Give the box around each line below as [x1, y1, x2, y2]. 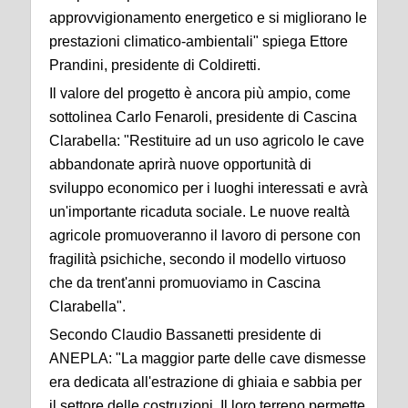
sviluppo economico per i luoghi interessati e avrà [49, 180, 368, 197]
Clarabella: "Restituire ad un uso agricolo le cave [49, 133, 364, 149]
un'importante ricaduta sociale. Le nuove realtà [49, 204, 350, 220]
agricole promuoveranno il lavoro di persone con [49, 228, 361, 244]
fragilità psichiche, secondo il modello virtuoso [49, 251, 346, 268]
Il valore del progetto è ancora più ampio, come [49, 86, 351, 102]
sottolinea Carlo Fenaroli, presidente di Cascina [49, 109, 357, 126]
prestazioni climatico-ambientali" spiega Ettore [49, 34, 348, 50]
